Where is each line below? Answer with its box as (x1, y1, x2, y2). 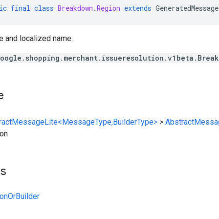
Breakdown (58, 3, 93, 13)
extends (124, 3, 152, 13)
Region (97, 3, 120, 13)
